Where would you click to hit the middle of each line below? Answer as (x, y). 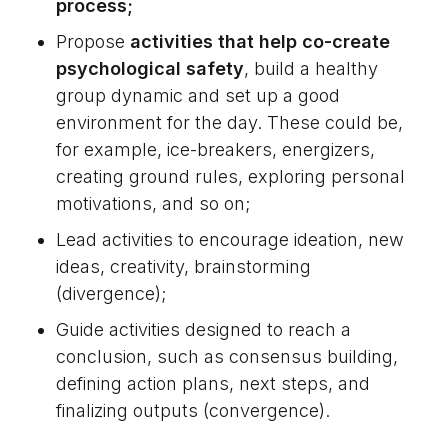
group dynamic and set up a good (198, 95)
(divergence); (111, 293)
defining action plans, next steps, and (213, 383)
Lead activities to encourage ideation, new (230, 239)
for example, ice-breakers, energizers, (215, 149)
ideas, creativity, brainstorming (183, 266)
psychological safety (150, 68)
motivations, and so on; (153, 203)
